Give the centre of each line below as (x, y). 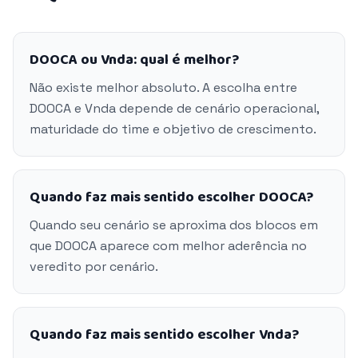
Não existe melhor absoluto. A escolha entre (163, 88)
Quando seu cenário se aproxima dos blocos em (174, 225)
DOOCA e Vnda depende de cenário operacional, (174, 108)
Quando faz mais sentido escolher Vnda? (164, 335)
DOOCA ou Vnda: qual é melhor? (134, 60)
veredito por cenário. (94, 267)
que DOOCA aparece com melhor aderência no (168, 246)
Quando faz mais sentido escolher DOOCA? (171, 197)
